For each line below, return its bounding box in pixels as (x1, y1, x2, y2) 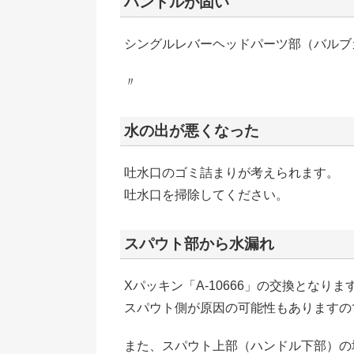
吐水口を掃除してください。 (124, 188, 288, 202)
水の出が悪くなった (124, 122, 259, 140)
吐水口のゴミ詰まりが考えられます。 (124, 166, 339, 180)
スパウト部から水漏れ (124, 235, 274, 253)
